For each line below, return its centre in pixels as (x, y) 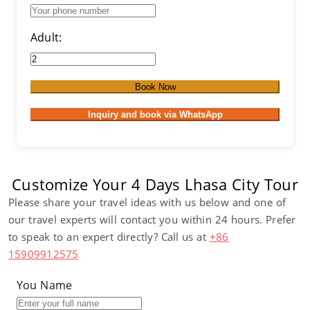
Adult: (46, 37)
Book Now (155, 87)
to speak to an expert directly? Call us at (109, 237)
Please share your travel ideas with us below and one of (147, 202)
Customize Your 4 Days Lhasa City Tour (155, 184)
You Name (45, 285)
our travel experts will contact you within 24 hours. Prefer (152, 219)
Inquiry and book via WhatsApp (155, 115)
